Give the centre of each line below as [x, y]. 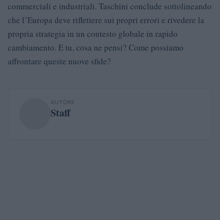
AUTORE [63, 102]
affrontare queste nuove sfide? [59, 61]
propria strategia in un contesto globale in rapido [93, 33]
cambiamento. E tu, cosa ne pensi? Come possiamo [96, 47]
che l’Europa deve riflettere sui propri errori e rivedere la [106, 20]
